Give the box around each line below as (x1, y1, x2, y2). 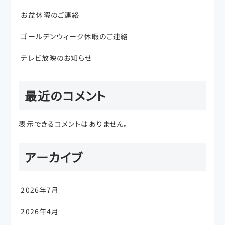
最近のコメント (25, 87, 106, 105)
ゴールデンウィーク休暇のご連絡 (21, 31, 129, 42)
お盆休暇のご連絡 (21, 10, 80, 20)
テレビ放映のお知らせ (21, 53, 92, 63)
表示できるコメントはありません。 (19, 119, 128, 129)
